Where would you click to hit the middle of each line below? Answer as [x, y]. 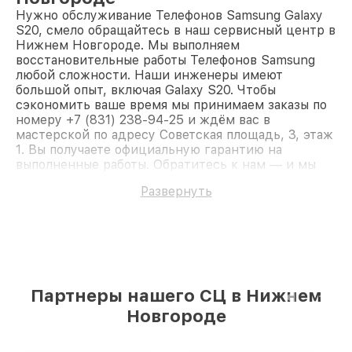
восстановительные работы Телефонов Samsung [165, 60]
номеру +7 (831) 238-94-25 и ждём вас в [143, 120]
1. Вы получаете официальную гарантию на [149, 150]
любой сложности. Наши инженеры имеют [149, 75]
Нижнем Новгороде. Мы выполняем [128, 46]
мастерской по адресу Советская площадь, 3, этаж [174, 135]
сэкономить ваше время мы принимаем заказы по [171, 105]
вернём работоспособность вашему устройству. [166, 180]
